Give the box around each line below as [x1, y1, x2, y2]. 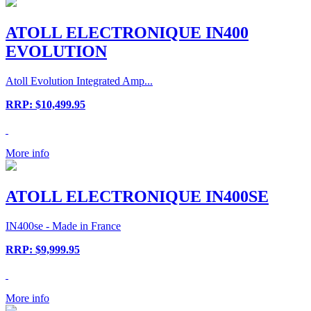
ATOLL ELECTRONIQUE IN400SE [6, 187, 269, 205]
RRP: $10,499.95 [6, 99, 85, 111]
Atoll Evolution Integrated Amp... [6, 75, 153, 87]
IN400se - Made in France [6, 219, 121, 232]
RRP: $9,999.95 [6, 243, 80, 255]
